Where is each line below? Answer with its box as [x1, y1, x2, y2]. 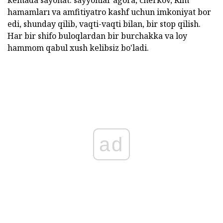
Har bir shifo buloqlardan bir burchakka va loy [7, 30, 187, 41]
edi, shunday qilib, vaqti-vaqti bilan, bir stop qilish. [7, 18, 201, 29]
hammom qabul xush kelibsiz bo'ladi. [7, 42, 149, 53]
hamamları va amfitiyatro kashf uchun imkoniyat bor [7, 6, 211, 17]
